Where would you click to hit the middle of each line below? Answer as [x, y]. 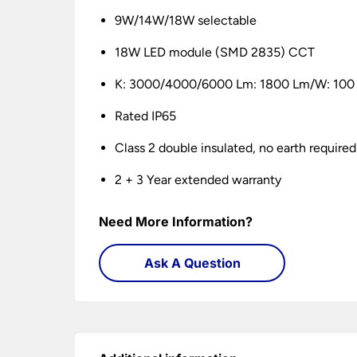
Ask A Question [192, 263]
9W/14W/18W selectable [186, 20]
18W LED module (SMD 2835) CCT [215, 52]
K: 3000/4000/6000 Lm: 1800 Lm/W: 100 [235, 84]
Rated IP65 [146, 116]
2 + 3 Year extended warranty [198, 180]
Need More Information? [176, 222]
